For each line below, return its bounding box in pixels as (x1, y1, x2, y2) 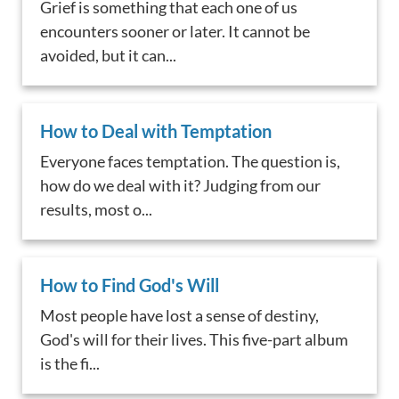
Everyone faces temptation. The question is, (40, 151, 341, 172)
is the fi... (40, 354, 101, 374)
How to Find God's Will (40, 274, 220, 297)
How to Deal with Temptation (40, 120, 273, 142)
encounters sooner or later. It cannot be (40, 21, 311, 42)
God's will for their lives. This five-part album (40, 330, 349, 350)
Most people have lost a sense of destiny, (40, 305, 320, 326)
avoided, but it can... (40, 45, 177, 66)
